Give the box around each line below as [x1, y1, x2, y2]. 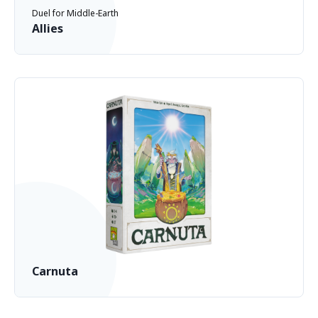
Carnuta [32, 263, 78, 279]
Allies [32, 21, 63, 36]
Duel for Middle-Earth [32, 7, 119, 19]
